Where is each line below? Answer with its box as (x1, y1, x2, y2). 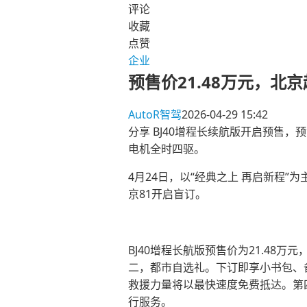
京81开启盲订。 (128, 186, 206, 202)
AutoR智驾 (128, 107, 182, 123)
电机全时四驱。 (128, 141, 205, 157)
